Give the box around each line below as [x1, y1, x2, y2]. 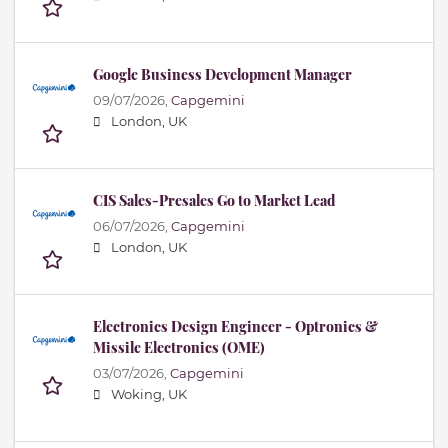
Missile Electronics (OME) [93, 338, 265, 358]
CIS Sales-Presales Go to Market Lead [93, 191, 335, 211]
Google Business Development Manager [93, 65, 352, 85]
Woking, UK [111, 387, 187, 403]
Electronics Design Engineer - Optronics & [93, 317, 378, 337]
